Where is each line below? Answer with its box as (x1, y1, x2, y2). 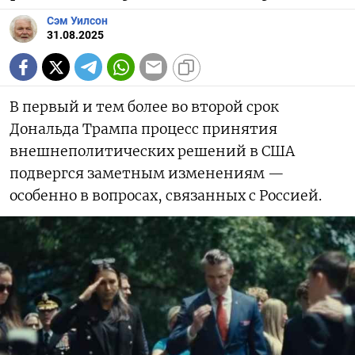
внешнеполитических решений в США (10, 143, 295, 161)
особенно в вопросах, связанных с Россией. (10, 187, 322, 205)
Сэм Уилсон (47, 14, 108, 29)
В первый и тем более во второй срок (10, 98, 279, 116)
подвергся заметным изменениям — (10, 165, 284, 183)
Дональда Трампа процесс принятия (10, 120, 277, 139)
